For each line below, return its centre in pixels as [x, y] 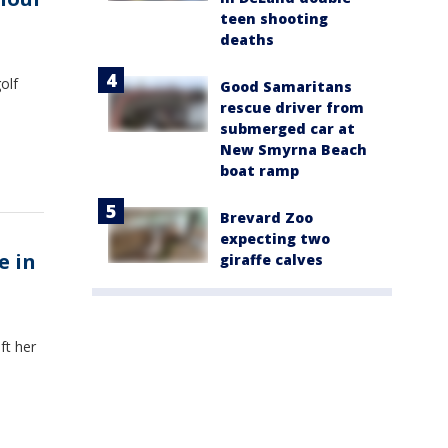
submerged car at [287, 128]
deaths [247, 39]
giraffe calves [271, 259]
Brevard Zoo [266, 217]
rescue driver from [292, 107]
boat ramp [259, 170]
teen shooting [274, 18]
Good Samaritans [286, 86]
